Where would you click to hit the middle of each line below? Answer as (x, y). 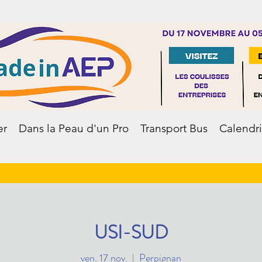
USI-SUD (131, 232)
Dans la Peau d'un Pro (73, 128)
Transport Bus (174, 128)
